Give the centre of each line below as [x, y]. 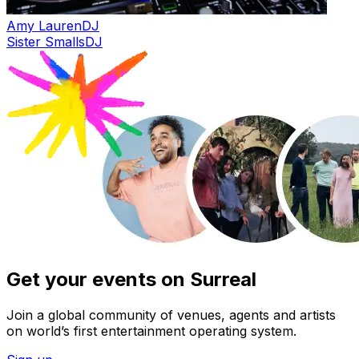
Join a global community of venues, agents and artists [171, 315]
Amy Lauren [44, 25]
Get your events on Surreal [131, 280]
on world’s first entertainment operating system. [151, 331]
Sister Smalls [46, 41]
